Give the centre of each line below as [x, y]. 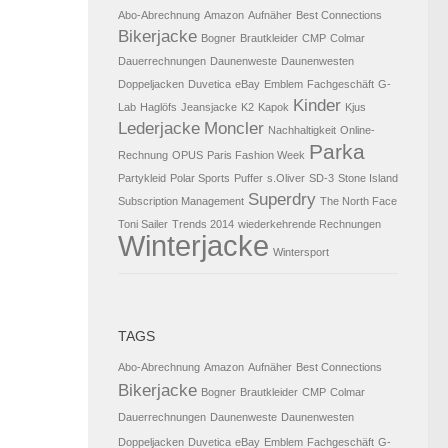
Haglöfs [158, 107]
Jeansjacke [209, 107]
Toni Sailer [143, 224]
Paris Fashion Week [256, 155]
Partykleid [142, 178]
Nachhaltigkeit [302, 130]
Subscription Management [181, 201]
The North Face [358, 201]
